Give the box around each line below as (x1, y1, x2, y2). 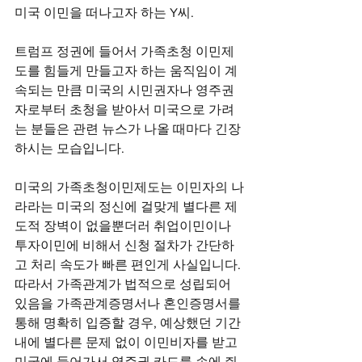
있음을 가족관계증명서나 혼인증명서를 (15, 297, 244, 310)
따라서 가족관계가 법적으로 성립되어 (15, 277, 234, 291)
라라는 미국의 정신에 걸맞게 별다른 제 (15, 200, 238, 213)
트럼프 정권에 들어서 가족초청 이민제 (15, 44, 234, 58)
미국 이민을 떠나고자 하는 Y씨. (15, 6, 194, 19)
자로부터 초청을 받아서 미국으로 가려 (15, 103, 234, 116)
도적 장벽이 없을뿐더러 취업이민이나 (15, 219, 234, 233)
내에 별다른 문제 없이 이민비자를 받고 (15, 335, 241, 349)
